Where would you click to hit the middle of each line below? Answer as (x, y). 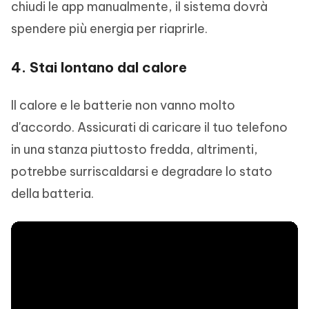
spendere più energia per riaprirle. (109, 28)
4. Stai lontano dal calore (99, 67)
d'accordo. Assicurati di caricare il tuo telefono (149, 127)
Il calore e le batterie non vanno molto (123, 105)
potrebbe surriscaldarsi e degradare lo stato (142, 171)
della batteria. (52, 193)
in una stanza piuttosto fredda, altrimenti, (134, 149)
